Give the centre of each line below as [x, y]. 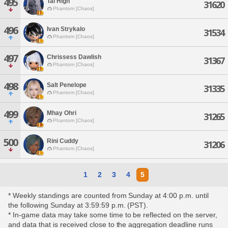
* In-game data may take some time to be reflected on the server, [113, 215]
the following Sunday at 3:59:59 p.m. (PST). [78, 205]
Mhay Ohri [62, 113]
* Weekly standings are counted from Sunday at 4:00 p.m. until [109, 195]
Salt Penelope [67, 85]
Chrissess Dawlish [74, 57]
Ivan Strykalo [66, 29]
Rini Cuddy [63, 141]
